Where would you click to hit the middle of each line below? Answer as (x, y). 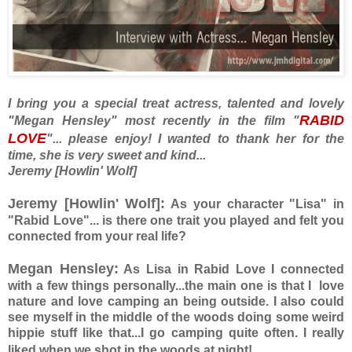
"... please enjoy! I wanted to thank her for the (195, 139)
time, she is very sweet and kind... (107, 156)
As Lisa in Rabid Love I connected (231, 269)
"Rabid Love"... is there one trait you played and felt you (176, 221)
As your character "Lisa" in (258, 204)
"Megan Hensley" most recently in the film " (154, 121)
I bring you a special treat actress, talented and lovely (176, 104)
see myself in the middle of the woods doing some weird (176, 317)
